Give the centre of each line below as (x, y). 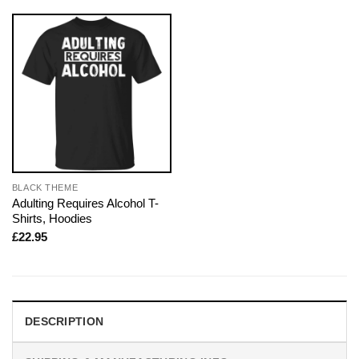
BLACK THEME (45, 187)
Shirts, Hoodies (52, 218)
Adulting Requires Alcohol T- (85, 203)
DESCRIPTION (65, 322)
